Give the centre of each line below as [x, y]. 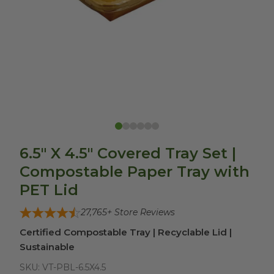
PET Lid [49, 190]
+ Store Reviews [141, 212]
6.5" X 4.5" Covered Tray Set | [128, 153]
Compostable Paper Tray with [135, 172]
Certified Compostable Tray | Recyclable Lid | [126, 232]
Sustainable [47, 247]
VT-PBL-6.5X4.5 [74, 267]
